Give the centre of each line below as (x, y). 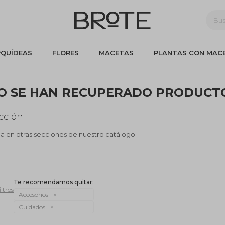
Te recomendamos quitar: (54, 182)
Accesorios (34, 195)
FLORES (65, 53)
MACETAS (116, 53)
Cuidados (32, 207)
